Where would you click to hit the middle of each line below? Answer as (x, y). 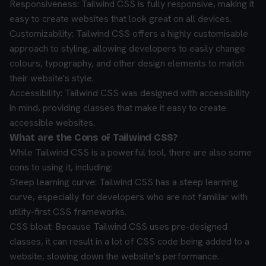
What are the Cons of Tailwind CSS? (94, 137)
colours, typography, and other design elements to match (127, 63)
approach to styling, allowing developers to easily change (127, 48)
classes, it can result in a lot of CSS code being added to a (129, 241)
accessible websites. (52, 123)
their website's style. (52, 78)
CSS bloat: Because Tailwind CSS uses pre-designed (118, 227)
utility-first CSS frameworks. (68, 212)
